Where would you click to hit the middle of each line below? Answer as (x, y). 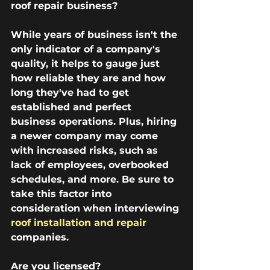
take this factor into (63, 194)
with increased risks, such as (86, 151)
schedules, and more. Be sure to (94, 180)
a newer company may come (86, 136)
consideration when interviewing (96, 209)
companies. (40, 237)
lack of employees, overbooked (91, 165)
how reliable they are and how (90, 78)
